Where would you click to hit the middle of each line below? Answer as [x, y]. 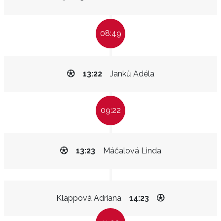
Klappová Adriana [89, 198]
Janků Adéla [132, 74]
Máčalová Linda [132, 151]
